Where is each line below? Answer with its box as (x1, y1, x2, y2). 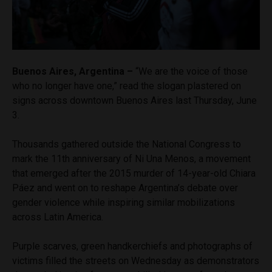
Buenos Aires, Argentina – (12, 65, 133, 77)
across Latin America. (12, 211, 103, 223)
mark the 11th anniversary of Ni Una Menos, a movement (12, 152, 251, 165)
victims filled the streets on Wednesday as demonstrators (12, 254, 259, 267)
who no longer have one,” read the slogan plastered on (12, 80, 241, 92)
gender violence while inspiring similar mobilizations (12, 196, 235, 208)
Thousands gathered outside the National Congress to (12, 138, 241, 150)
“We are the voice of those (133, 65, 248, 77)
